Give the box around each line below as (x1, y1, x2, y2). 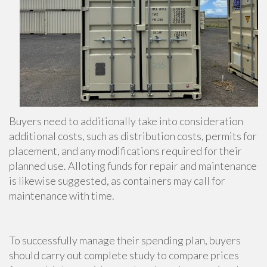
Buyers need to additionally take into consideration (9, 114, 243, 128)
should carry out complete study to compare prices (9, 249, 239, 262)
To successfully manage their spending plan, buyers (9, 234, 241, 247)
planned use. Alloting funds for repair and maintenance (9, 159, 257, 173)
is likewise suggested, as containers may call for (9, 174, 225, 188)
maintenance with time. (9, 189, 114, 203)
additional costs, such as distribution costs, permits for (9, 129, 257, 143)
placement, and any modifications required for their (9, 144, 242, 158)
